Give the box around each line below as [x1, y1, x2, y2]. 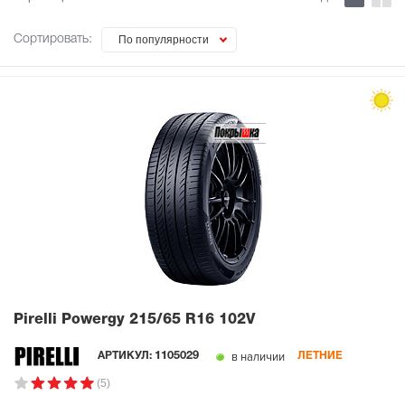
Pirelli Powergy [14, 314, 129, 326]
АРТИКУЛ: [98, 350, 155, 361]
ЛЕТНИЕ [297, 351, 344, 361]
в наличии [229, 349, 286, 364]
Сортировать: [14, 33, 92, 45]
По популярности [118, 33, 209, 46]
